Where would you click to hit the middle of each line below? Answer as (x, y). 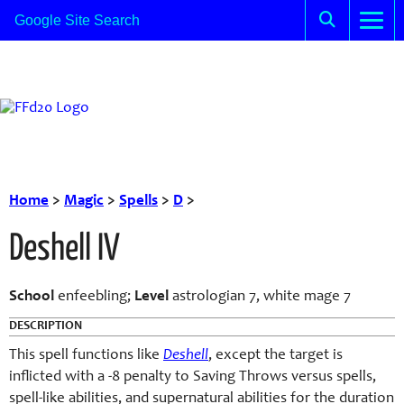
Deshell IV (64, 250)
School (32, 297)
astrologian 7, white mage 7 (260, 297)
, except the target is (275, 356)
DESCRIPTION (46, 326)
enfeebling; (94, 297)
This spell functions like (86, 356)
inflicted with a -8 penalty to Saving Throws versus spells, (193, 377)
